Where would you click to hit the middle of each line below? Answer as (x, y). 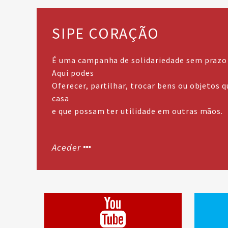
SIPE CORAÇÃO (106, 33)
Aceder (67, 147)
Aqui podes (73, 73)
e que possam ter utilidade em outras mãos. (138, 111)
